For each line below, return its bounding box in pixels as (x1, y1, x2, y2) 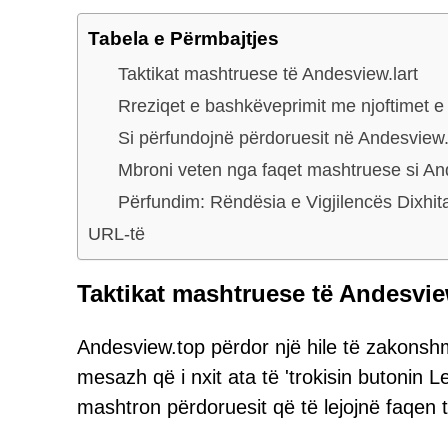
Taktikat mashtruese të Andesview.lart (118, 63, 418, 84)
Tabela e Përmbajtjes (88, 27, 279, 49)
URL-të (88, 223, 145, 244)
